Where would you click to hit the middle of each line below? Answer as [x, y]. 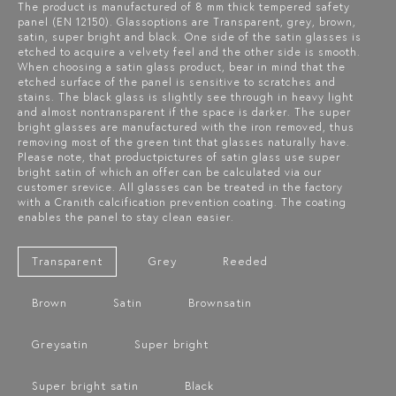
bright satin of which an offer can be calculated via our [170, 171]
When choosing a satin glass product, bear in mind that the [182, 66]
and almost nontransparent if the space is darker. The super [184, 111]
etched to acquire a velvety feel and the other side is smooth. [189, 51]
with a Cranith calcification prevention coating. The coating [182, 202]
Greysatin [60, 344]
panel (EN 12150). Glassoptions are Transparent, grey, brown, [187, 21]
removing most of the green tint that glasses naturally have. [184, 141]
